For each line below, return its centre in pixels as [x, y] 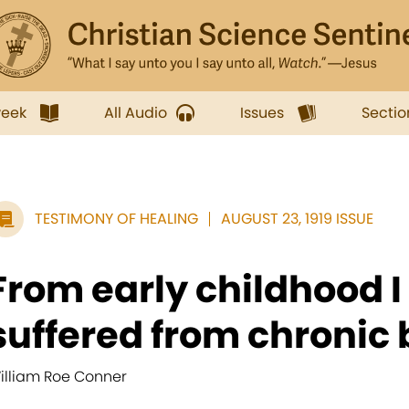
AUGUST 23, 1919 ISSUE [297, 219]
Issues [262, 113]
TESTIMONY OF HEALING [116, 219]
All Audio [136, 113]
